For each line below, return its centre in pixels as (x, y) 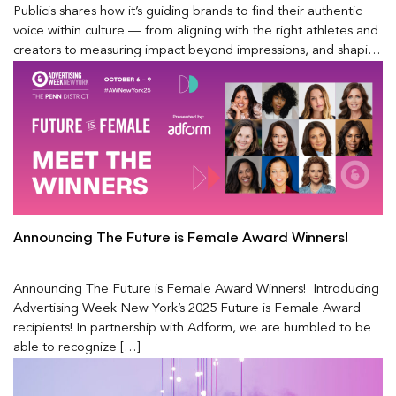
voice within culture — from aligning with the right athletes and (196, 32)
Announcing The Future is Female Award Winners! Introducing (196, 289)
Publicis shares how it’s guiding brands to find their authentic (187, 12)
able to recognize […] (77, 347)
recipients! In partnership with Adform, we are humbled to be (192, 328)
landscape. (44, 90)
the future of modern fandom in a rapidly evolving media (180, 71)
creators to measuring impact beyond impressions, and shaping (198, 51)
